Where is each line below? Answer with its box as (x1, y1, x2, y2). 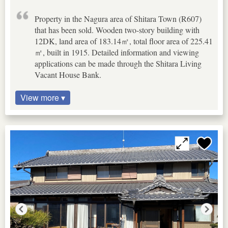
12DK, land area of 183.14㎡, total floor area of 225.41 (35, 35, 213, 46)
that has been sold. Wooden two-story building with (35, 24, 199, 35)
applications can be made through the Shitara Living (35, 58, 202, 69)
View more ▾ (20, 91, 65, 103)
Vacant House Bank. (35, 69, 101, 80)
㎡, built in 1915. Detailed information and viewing (35, 46, 199, 58)
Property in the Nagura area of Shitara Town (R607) (35, 13, 202, 24)
